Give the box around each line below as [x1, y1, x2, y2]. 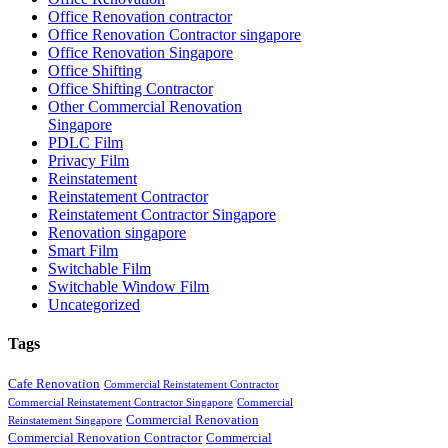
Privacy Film [48, 151, 129, 169]
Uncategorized [48, 295, 140, 313]
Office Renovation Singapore [48, 43, 233, 61]
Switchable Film [48, 259, 151, 277]
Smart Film [48, 241, 118, 259]
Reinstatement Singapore [8, 415, 122, 427]
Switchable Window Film [48, 277, 209, 295]
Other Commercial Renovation [48, 97, 242, 115]
